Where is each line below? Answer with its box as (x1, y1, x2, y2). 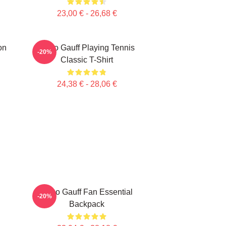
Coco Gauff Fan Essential (41, 188, 133, 196)
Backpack (69, 200, 104, 208)
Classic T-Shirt (61, 55, 113, 64)
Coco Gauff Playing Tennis (39, 43, 135, 52)
